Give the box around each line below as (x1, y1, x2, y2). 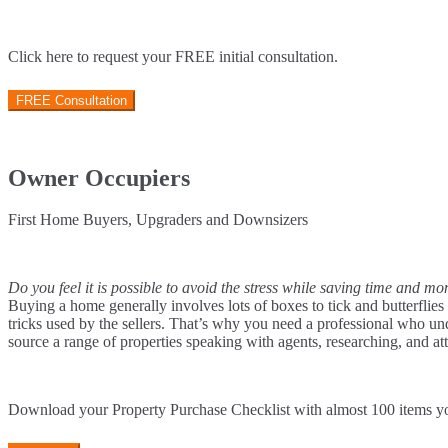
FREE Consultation (16, 92, 127, 108)
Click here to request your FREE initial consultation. (8, 47, 338, 65)
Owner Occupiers (8, 164, 190, 191)
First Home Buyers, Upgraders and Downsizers (8, 211, 308, 229)
